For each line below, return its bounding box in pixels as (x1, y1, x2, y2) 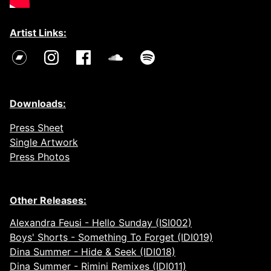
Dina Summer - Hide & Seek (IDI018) (10, 245, 175, 258)
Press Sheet (10, 121, 64, 134)
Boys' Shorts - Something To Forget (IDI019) (10, 230, 213, 243)
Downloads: (10, 97, 66, 109)
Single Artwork (10, 135, 78, 148)
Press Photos (10, 150, 70, 163)
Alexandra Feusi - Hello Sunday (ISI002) (10, 216, 192, 229)
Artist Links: (10, 27, 67, 39)
